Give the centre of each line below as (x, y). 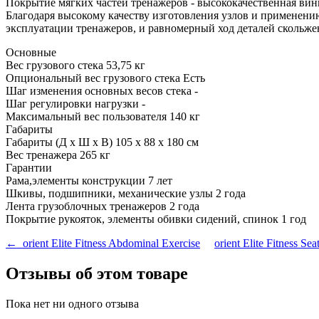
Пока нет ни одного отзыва (72, 303)
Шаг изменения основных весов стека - (102, 90)
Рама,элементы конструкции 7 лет (89, 180)
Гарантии (29, 167)
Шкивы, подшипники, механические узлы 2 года (126, 193)
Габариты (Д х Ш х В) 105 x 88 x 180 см (102, 142)
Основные (31, 52)
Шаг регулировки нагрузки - (75, 103)
